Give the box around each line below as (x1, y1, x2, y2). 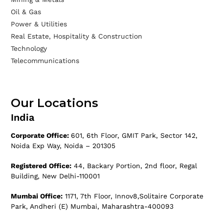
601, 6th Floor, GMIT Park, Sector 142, (71, 131, 198, 140)
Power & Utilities (11, 20, 67, 28)
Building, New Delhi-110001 (11, 172, 100, 180)
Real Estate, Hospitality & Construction (11, 32, 143, 41)
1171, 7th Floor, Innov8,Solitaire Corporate (63, 192, 204, 200)
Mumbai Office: (11, 192, 63, 200)
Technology (11, 44, 47, 53)
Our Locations (11, 96, 99, 110)
